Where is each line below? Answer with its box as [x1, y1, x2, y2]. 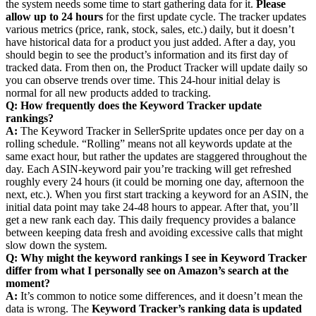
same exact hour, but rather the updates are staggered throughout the [6, 150, 307, 163]
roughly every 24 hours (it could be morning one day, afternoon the [6, 176, 304, 188]
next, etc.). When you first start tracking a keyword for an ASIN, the [6, 188, 308, 201]
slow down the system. [6, 239, 107, 252]
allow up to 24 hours [6, 11, 103, 23]
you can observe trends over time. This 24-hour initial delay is [6, 74, 280, 87]
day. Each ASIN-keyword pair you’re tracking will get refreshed [6, 163, 291, 176]
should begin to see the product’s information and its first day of [6, 49, 288, 61]
